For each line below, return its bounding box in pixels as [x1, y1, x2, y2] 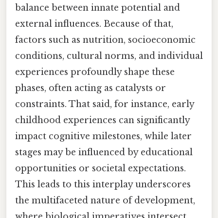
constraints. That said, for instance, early [15, 99, 194, 110]
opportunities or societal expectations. [15, 163, 186, 174]
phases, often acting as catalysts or [15, 83, 166, 94]
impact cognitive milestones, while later [15, 131, 192, 142]
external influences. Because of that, [15, 18, 173, 30]
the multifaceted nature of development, [15, 195, 195, 206]
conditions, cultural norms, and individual [15, 51, 203, 62]
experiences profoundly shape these [15, 67, 175, 78]
